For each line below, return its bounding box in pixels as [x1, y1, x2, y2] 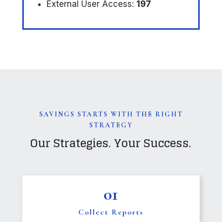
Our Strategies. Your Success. [30, 133, 192, 154]
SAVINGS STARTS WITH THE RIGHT [39, 110, 183, 119]
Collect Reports [78, 207, 144, 218]
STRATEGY [89, 121, 133, 130]
